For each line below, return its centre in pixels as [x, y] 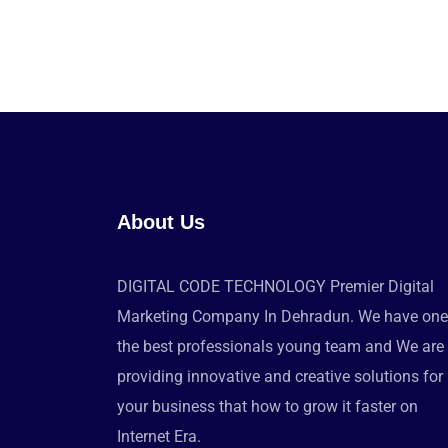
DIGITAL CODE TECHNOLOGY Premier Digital [275, 286]
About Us [161, 221]
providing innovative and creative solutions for [280, 376]
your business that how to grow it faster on [267, 406]
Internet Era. [159, 436]
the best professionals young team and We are [280, 346]
